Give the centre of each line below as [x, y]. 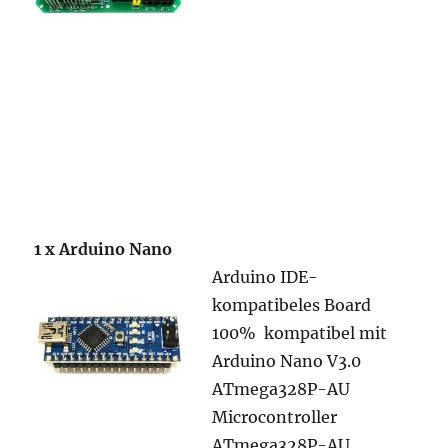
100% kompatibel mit [300, 333]
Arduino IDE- [265, 277]
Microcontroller [275, 417]
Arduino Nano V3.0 [287, 361]
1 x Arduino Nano [103, 249]
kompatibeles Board [292, 305]
